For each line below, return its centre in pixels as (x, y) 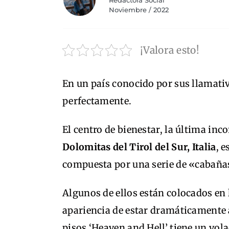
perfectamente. (97, 101)
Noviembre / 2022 (139, 10)
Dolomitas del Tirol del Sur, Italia (139, 147)
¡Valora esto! (170, 50)
